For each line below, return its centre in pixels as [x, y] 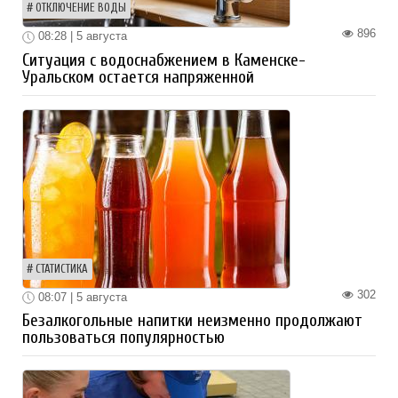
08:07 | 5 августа [81, 297]
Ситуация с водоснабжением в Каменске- [164, 60]
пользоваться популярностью [123, 338]
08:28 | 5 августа [81, 36]
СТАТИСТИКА [62, 269]
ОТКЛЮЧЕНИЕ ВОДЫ [81, 8]
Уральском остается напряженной [138, 77]
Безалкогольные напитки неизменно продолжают [192, 321]
